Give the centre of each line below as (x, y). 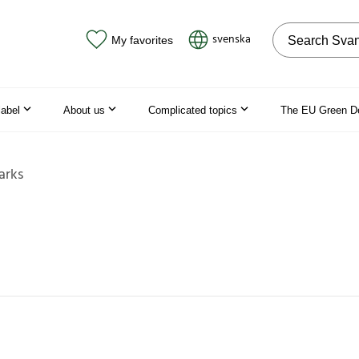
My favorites (142, 40)
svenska (232, 40)
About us (84, 110)
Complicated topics (193, 110)
